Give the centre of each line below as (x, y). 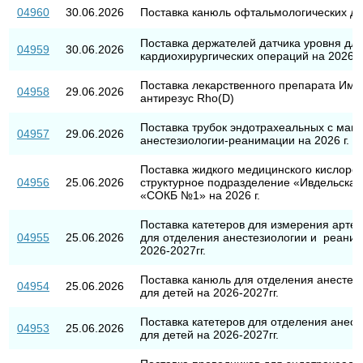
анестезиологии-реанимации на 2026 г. (244, 140)
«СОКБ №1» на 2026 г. (200, 195)
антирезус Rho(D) (187, 98)
